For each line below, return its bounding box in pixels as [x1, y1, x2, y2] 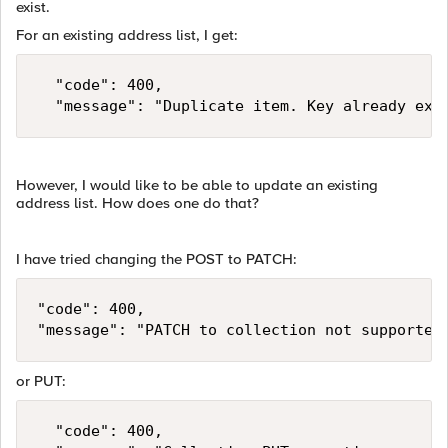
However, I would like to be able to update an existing [16, 176, 378, 194]
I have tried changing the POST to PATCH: [16, 250, 297, 268]
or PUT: [16, 372, 66, 390]
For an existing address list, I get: [16, 26, 238, 44]
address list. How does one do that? [16, 194, 259, 212]
